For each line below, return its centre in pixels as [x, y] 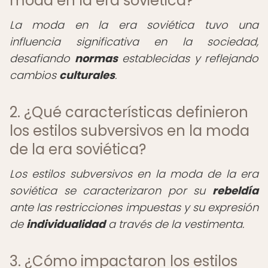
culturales [87, 75]
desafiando [42, 58]
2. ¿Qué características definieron [129, 112]
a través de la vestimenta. [175, 224]
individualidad [66, 224]
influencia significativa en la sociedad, [134, 42]
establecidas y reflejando [188, 58]
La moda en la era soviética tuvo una [134, 25]
